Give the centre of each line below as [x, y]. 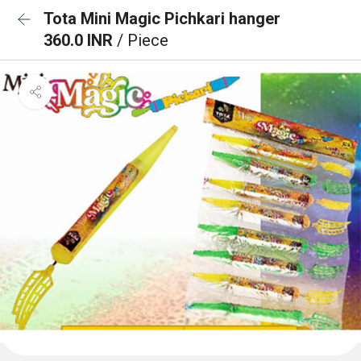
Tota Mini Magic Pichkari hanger [162, 19]
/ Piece [143, 40]
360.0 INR [80, 40]
